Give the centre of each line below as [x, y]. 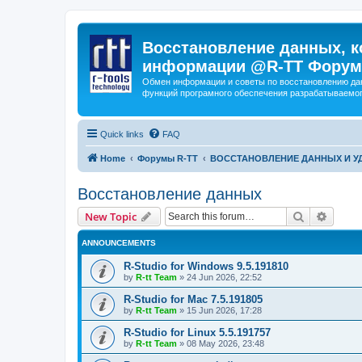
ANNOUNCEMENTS [119, 242]
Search [322, 215]
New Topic [111, 216]
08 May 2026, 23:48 [225, 343]
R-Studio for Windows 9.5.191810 [206, 266]
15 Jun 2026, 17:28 [224, 310]
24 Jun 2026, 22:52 [224, 277]
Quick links [122, 134]
